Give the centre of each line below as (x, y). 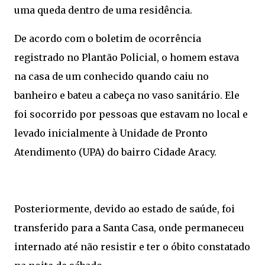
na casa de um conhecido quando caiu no (112, 77)
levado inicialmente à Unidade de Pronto (111, 133)
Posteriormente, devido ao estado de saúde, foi (125, 209)
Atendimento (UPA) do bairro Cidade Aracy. (115, 152)
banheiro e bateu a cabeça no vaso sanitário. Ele (127, 96)
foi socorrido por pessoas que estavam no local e (131, 114)
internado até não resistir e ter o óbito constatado (132, 247)
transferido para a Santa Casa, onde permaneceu (129, 228)
